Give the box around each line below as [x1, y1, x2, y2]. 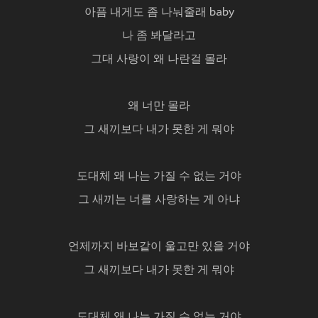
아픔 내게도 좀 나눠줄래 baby [84, 6, 234, 20]
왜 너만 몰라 [128, 100, 190, 114]
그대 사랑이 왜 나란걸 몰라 [91, 53, 227, 67]
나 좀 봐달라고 [122, 30, 196, 43]
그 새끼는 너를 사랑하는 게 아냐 [78, 194, 240, 207]
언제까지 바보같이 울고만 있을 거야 [68, 241, 250, 254]
